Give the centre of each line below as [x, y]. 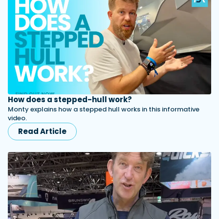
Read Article [42, 131]
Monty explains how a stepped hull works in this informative [104, 109]
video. [17, 118]
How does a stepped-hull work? [70, 100]
